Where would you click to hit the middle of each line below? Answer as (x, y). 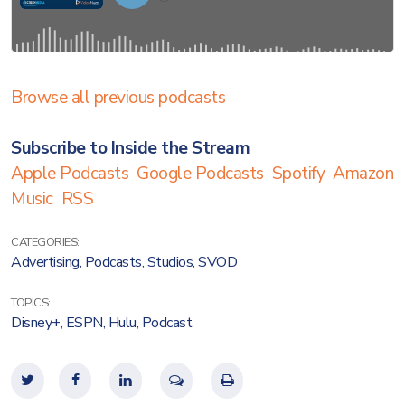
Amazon (363, 174)
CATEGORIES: (45, 242)
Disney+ (36, 323)
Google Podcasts (200, 174)
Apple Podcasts (70, 174)
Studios (170, 262)
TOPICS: (31, 303)
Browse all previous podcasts (118, 98)
